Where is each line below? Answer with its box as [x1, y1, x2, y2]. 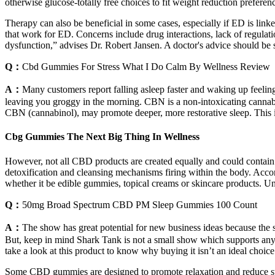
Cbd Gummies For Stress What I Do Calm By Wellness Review [22, 61, 270, 72]
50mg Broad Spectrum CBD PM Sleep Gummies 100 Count [22, 199, 257, 210]
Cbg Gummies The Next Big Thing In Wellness [5, 131, 199, 142]
